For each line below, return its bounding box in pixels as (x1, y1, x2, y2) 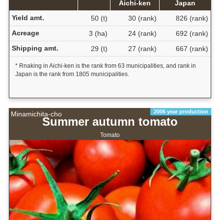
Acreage (11, 29, 39, 37)
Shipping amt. (11, 44, 58, 53)
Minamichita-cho (11, 110, 62, 118)
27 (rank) (128, 45, 157, 53)
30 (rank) (128, 14, 157, 23)
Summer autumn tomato (42, 115, 178, 129)
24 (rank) (128, 29, 157, 38)
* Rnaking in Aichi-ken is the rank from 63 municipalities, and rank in (15, 62, 196, 70)
